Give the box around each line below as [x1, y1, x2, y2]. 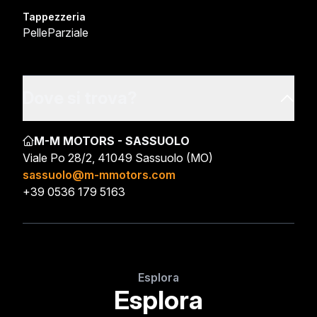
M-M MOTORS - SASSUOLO [34, 134, 190, 148]
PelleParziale [23, 25, 88, 40]
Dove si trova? [23, 88, 137, 108]
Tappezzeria [23, 11, 86, 23]
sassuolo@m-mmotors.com [23, 168, 175, 182]
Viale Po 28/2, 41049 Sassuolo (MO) [23, 151, 213, 165]
